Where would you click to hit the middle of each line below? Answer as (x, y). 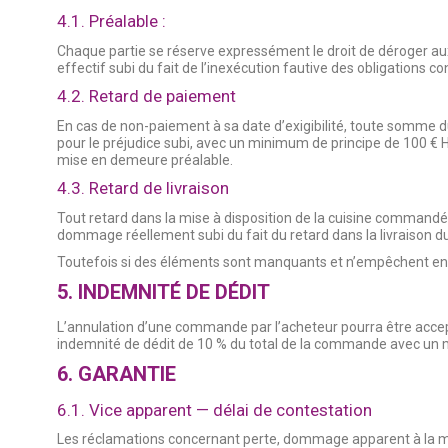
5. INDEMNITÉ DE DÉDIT (163, 291)
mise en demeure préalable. (145, 159)
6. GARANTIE (116, 373)
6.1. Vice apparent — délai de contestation (214, 409)
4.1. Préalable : (111, 21)
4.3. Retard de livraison (143, 187)
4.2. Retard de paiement (146, 95)
